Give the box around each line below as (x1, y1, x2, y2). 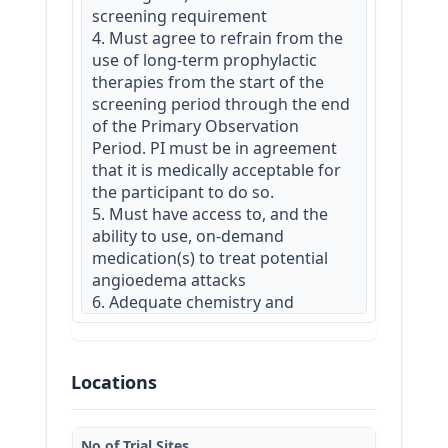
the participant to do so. (92, 180, 274, 203)
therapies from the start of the (92, 70, 324, 93)
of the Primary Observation (92, 114, 299, 137)
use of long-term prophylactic (92, 48, 317, 71)
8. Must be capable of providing (92, 422, 331, 445)
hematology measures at (92, 312, 281, 335)
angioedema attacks (92, 268, 246, 291)
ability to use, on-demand (92, 224, 284, 247)
